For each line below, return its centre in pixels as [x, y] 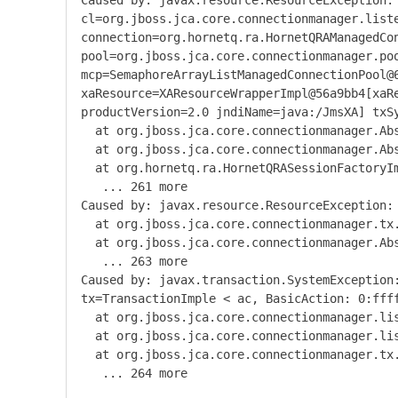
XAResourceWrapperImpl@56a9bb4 [262, 93]
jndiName [241, 112]
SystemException [340, 280]
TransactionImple [159, 298]
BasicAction [305, 298]
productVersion [131, 112]
